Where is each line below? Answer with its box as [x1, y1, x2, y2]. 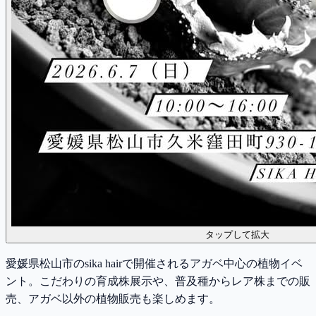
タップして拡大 [205, 229, 269, 240]
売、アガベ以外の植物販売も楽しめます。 [6, 292, 220, 305]
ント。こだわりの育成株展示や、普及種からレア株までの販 [6, 274, 310, 287]
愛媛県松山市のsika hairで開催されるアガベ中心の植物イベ [6, 257, 303, 269]
